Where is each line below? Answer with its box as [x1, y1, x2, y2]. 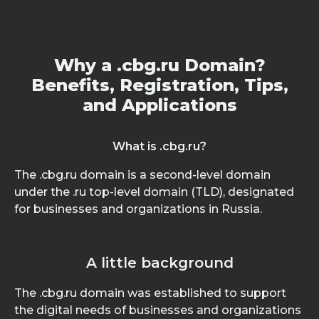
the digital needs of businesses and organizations [14, 303, 301, 317]
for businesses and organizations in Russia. [14, 202, 262, 216]
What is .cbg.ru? [113, 140, 206, 153]
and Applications [82, 95, 237, 115]
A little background [85, 254, 234, 271]
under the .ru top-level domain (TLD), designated [14, 185, 294, 199]
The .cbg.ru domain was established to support [14, 286, 286, 300]
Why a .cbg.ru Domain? [53, 55, 266, 75]
